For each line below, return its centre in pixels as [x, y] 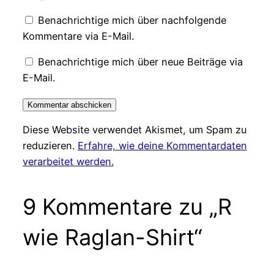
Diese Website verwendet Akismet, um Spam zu [134, 129]
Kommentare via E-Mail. [78, 36]
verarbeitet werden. [68, 161]
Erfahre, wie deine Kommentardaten [162, 145]
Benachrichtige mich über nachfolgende [132, 20]
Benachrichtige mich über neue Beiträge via [140, 62]
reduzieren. [50, 145]
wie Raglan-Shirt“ [112, 237]
